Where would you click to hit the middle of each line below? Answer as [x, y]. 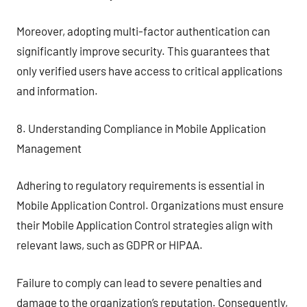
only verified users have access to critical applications [149, 71]
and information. [57, 90]
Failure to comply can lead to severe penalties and [139, 282]
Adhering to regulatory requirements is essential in [140, 185]
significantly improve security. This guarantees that [143, 51]
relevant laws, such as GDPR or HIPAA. [110, 245]
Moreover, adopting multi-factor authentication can [143, 31]
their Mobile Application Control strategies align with [145, 225]
